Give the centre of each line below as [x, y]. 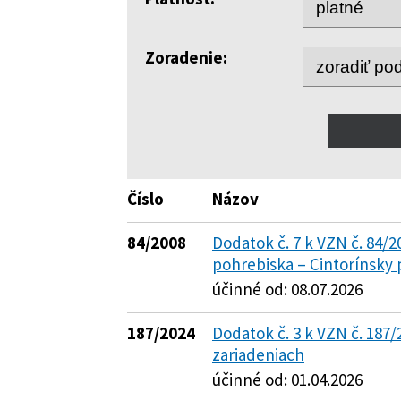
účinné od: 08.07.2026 [287, 289]
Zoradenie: [186, 57]
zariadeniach [258, 354]
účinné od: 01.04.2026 [287, 380]
